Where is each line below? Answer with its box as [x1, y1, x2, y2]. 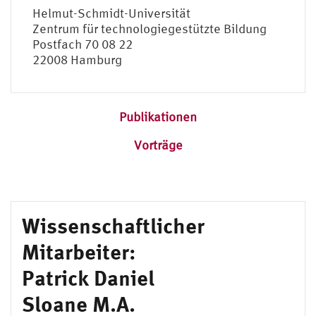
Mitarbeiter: [22, 238, 135, 264]
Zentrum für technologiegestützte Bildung [32, 20, 267, 36]
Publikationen [119, 109, 197, 124]
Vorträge [133, 137, 183, 152]
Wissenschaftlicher [22, 212, 205, 238]
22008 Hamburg [32, 51, 122, 67]
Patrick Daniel [22, 265, 154, 290]
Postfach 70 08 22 [32, 36, 133, 51]
